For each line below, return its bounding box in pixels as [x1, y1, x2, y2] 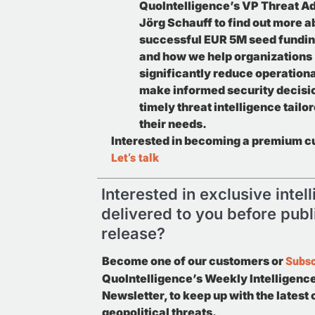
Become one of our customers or [102, 254, 285, 269]
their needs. [139, 116, 207, 131]
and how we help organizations [139, 49, 312, 63]
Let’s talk [111, 149, 159, 167]
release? [101, 224, 165, 243]
